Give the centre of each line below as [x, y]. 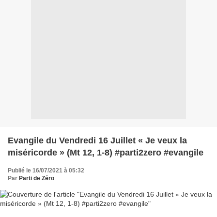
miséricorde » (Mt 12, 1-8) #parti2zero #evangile [106, 152]
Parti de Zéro [37, 178]
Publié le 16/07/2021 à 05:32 [46, 170]
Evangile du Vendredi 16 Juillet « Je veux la [97, 140]
